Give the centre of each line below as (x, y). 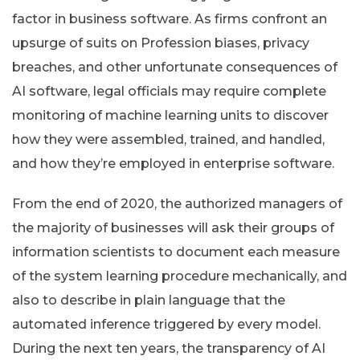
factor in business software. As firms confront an (170, 19)
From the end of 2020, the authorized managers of (177, 204)
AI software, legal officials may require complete (169, 92)
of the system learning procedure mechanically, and (180, 276)
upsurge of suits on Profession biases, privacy (161, 43)
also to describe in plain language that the (149, 301)
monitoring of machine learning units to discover (170, 116)
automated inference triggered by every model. (166, 325)
